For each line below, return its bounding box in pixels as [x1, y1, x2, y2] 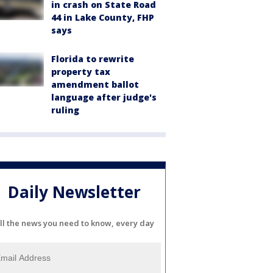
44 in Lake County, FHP [51, 12, 154, 24]
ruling [51, 104, 79, 116]
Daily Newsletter [8, 180, 141, 203]
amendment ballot [51, 79, 139, 91]
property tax [51, 66, 110, 78]
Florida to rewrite [51, 53, 134, 65]
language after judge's [51, 91, 157, 104]
